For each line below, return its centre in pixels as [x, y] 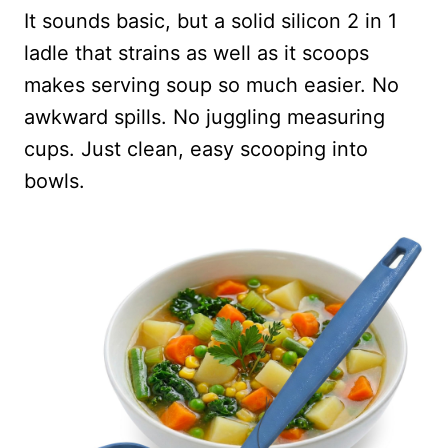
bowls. [54, 180]
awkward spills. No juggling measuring [204, 116]
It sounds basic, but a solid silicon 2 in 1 [210, 20]
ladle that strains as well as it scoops [196, 52]
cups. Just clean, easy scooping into [196, 148]
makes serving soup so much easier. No [211, 84]
